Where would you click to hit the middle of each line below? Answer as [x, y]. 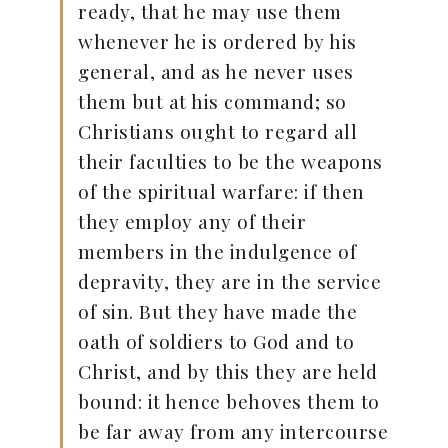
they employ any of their [192, 221]
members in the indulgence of [217, 251]
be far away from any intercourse [233, 431]
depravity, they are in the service [229, 281]
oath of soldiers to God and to [216, 341]
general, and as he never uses [216, 71]
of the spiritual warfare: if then [221, 191]
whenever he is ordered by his [217, 41]
